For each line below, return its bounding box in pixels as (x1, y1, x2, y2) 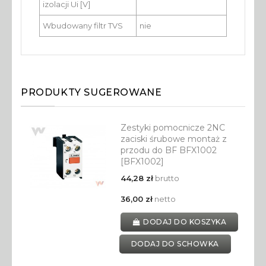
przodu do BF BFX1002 (120, 145, 217, 156)
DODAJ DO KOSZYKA (143, 217, 227, 227)
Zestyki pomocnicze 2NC (120, 122, 225, 134)
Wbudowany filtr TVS (43, 21, 123, 31)
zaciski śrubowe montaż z (120, 134, 227, 145)
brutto (153, 173, 179, 183)
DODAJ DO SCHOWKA (131, 239, 219, 249)
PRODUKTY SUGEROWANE (21, 87, 162, 99)
